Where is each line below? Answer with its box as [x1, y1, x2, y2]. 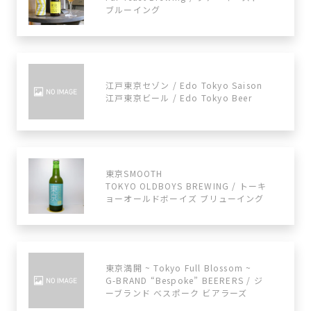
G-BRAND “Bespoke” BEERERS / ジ [106, 274, 263, 286]
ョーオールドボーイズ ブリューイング [106, 192, 264, 204]
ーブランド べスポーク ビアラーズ [106, 287, 248, 299]
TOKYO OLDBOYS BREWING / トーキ [106, 180, 267, 192]
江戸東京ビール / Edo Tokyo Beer [106, 92, 252, 103]
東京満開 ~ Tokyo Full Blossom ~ [106, 262, 252, 274]
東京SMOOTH [106, 167, 163, 179]
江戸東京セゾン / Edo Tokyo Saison [106, 79, 263, 91]
